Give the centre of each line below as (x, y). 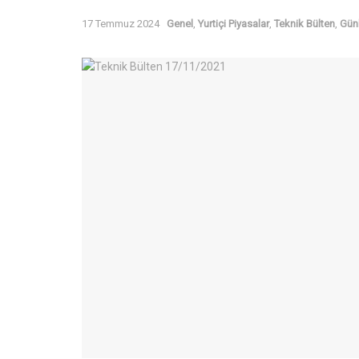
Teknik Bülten (305, 23)
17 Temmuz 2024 (121, 23)
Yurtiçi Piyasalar (234, 23)
